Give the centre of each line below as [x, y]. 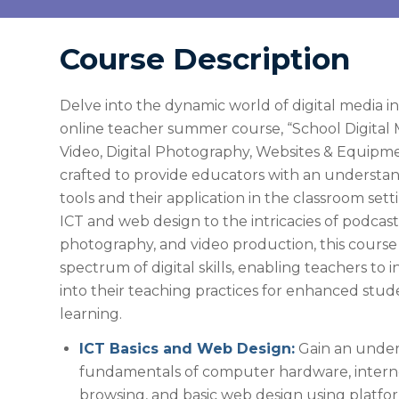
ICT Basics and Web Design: [187, 349]
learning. [91, 313]
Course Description [205, 59]
